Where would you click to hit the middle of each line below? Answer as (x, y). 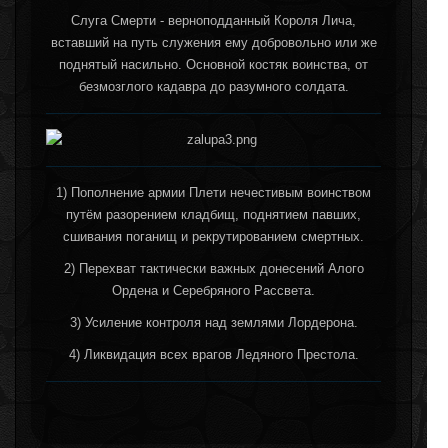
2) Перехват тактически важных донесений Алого (213, 268)
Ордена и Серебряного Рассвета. (213, 290)
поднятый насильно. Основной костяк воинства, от (213, 64)
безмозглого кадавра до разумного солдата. (213, 86)
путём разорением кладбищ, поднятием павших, (213, 214)
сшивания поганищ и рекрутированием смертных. (213, 236)
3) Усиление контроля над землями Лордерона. (213, 322)
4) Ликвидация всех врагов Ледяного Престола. (213, 354)
